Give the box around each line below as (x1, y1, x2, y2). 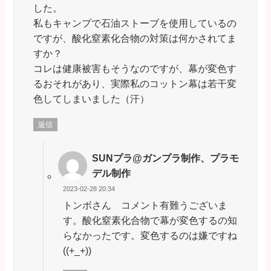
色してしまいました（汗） (33, 93, 149, 104)
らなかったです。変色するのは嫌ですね (62, 229, 237, 241)
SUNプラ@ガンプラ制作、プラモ (92, 152, 240, 163)
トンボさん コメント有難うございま (62, 199, 227, 211)
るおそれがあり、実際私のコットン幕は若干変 (33, 77, 237, 89)
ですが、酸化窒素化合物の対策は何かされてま (33, 32, 237, 44)
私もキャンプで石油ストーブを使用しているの (33, 17, 237, 28)
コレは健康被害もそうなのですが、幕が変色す (33, 62, 237, 74)
